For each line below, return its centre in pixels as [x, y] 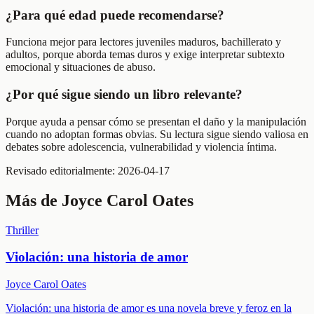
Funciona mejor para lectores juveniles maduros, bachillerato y [143, 42]
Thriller [22, 230]
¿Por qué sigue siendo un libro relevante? [124, 94]
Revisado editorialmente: [62, 170]
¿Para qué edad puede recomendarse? [115, 15]
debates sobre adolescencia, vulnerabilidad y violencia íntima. [141, 146]
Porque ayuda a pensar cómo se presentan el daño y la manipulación [156, 121]
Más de [34, 200]
